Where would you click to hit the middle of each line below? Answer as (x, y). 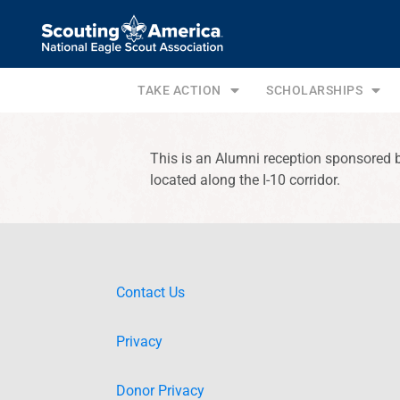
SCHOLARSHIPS (315, 90)
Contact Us (150, 292)
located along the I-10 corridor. (245, 180)
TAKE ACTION (179, 90)
